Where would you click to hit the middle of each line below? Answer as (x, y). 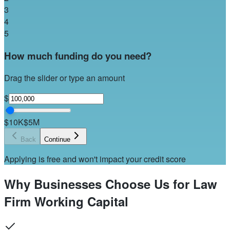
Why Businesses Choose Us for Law (111, 184)
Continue (57, 140)
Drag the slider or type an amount (64, 78)
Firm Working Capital (66, 202)
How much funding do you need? (78, 55)
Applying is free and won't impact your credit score (95, 159)
